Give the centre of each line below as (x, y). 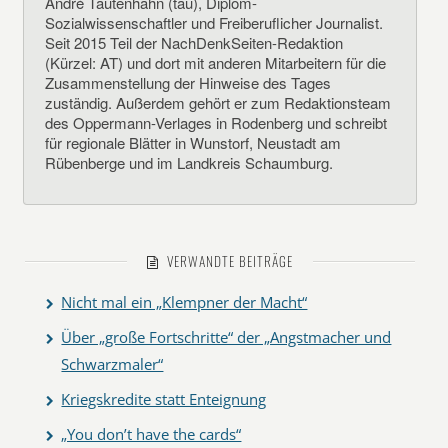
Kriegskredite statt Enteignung (164, 399)
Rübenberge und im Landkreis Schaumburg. (189, 162)
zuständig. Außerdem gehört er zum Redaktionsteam (218, 102)
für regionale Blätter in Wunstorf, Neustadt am (193, 142)
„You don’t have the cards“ (151, 434)
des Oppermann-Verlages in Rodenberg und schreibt (216, 122)
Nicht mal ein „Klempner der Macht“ (184, 302)
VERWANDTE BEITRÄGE (226, 261)
